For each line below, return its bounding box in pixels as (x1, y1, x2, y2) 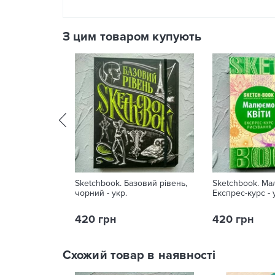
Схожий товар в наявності (63, 248, 216, 263)
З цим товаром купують (63, 29, 202, 44)
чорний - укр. (75, 188, 127, 198)
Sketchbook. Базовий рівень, (75, 178, 187, 188)
